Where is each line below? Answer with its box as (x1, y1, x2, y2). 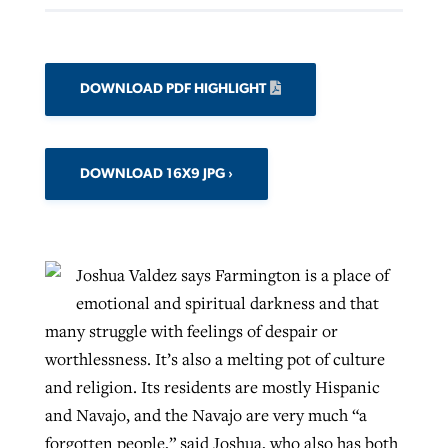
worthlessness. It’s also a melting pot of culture (44, 347, 385, 370)
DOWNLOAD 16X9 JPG (79, 166, 228, 181)
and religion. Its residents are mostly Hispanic (44, 375, 380, 398)
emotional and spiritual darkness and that (75, 291, 379, 314)
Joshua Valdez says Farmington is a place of (75, 263, 389, 286)
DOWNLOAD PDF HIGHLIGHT (79, 82, 266, 97)
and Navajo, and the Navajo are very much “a (44, 403, 367, 426)
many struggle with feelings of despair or (44, 319, 338, 342)
